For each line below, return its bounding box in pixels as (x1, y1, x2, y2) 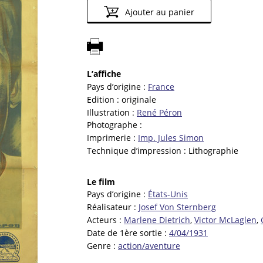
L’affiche (87, 68, 121, 80)
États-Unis (148, 188, 188, 200)
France (148, 81, 174, 93)
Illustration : (87, 106, 137, 118)
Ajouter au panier (122, 6, 194, 18)
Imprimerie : (87, 132, 138, 144)
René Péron (137, 106, 182, 118)
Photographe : (87, 119, 142, 131)
